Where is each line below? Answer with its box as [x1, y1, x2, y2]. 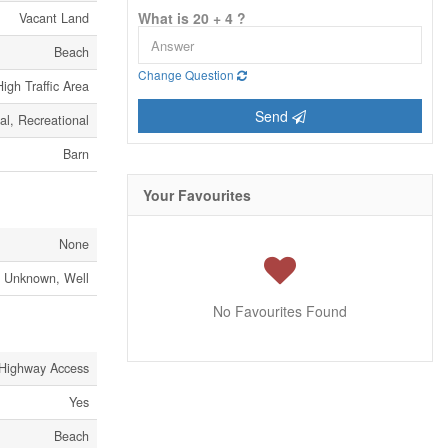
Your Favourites [143, 185, 251, 206]
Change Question [138, 66, 237, 84]
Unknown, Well [4, 269, 89, 287]
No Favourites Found [213, 301, 347, 322]
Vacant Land [19, 9, 89, 27]
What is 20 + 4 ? [138, 8, 246, 29]
